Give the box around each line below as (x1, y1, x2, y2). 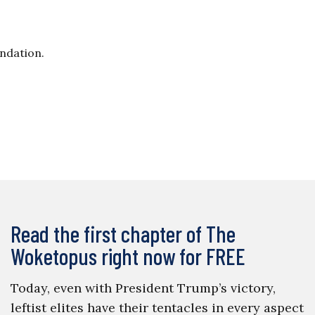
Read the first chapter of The (10, 220, 236, 247)
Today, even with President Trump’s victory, (10, 280, 276, 296)
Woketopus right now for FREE (10, 243, 245, 269)
